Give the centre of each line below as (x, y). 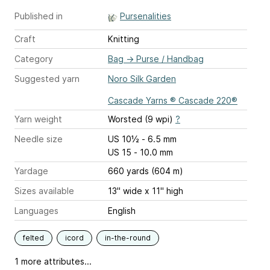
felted (33, 238)
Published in (39, 16)
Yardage (31, 171)
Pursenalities (146, 16)
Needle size (39, 139)
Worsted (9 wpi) (142, 119)
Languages (36, 211)
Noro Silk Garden (142, 79)
